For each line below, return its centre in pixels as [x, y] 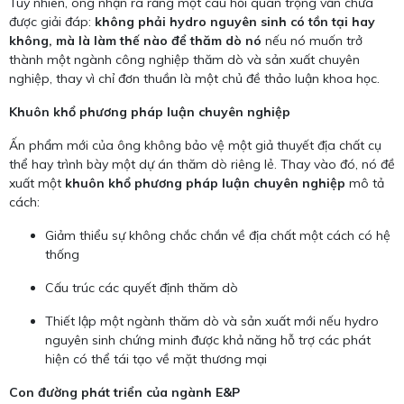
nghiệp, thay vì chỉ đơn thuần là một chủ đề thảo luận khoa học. [194, 79]
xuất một [37, 184]
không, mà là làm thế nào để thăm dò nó [135, 41]
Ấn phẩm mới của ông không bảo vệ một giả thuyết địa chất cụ [195, 146]
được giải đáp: [52, 22]
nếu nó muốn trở [312, 41]
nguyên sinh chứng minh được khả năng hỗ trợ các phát [208, 340]
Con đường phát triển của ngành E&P [124, 393]
